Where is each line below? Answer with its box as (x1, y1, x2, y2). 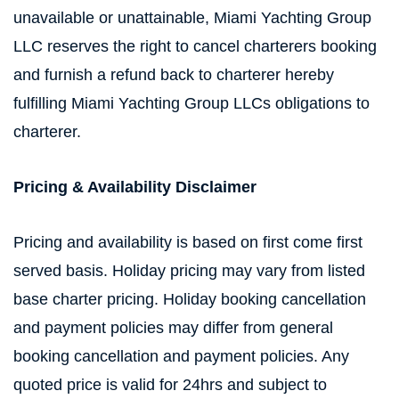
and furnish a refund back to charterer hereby (13, 66, 334, 84)
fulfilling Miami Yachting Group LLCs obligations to (13, 94, 370, 112)
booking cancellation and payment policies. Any (13, 347, 349, 365)
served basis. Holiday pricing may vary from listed (13, 262, 365, 280)
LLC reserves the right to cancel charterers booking (13, 37, 377, 55)
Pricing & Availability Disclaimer (13, 178, 256, 196)
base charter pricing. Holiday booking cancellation (13, 290, 366, 308)
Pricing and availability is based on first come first (13, 233, 362, 251)
